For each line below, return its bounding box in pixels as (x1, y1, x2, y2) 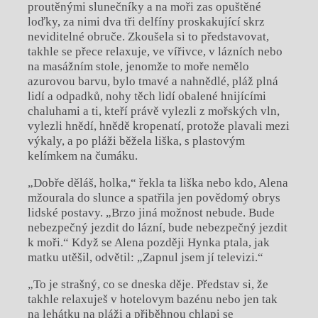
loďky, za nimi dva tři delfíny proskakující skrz (27, 15, 265, 29)
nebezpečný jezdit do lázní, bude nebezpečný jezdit (27, 221, 287, 235)
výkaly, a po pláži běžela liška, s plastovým (27, 134, 245, 148)
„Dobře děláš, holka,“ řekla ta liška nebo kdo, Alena (27, 176, 288, 190)
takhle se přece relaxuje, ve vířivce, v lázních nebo (27, 45, 283, 59)
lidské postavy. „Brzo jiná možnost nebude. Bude (27, 206, 275, 220)
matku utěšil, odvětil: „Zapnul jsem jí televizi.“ (27, 251, 263, 265)
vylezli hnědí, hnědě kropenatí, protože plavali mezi (27, 119, 290, 133)
